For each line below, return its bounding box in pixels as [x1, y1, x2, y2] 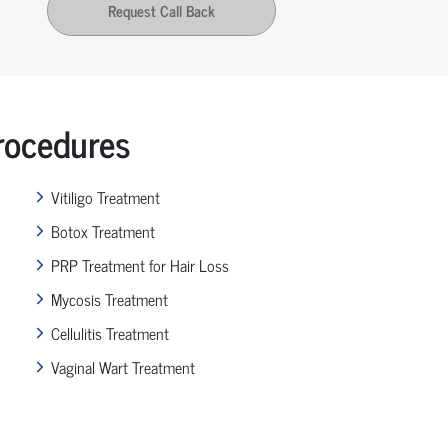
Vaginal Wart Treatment [51, 353, 196, 380]
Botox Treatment [51, 217, 156, 244]
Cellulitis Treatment [51, 319, 170, 346]
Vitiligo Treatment [51, 183, 161, 210]
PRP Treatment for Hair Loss [51, 251, 230, 278]
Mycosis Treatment [51, 285, 169, 312]
